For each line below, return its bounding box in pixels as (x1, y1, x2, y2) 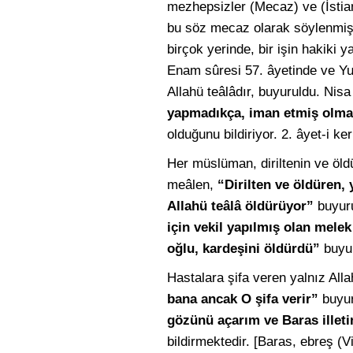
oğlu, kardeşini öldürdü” (167, 241, 320, 256)
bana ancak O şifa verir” (167, 292, 318, 307)
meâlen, (167, 177, 217, 192)
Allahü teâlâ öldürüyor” (167, 199, 314, 214)
